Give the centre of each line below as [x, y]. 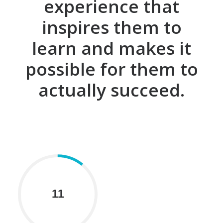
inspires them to [111, 27]
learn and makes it [111, 48]
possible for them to [111, 69]
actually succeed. [111, 90]
